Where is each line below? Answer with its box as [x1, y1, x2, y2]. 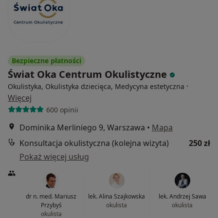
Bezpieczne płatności [12, 56, 81, 65]
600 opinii [46, 105, 78, 114]
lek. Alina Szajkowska [88, 192, 145, 200]
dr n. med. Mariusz [26, 192, 77, 200]
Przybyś [40, 201, 62, 209]
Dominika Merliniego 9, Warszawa [19, 122, 145, 133]
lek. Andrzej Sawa [158, 192, 206, 200]
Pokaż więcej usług [19, 151, 89, 162]
